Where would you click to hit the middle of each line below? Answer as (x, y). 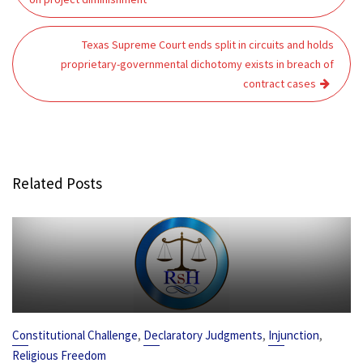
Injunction (294, 335)
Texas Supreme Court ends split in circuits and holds (208, 45)
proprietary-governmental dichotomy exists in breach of (197, 64)
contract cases (280, 83)
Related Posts (57, 183)
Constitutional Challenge (75, 335)
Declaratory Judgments (203, 335)
